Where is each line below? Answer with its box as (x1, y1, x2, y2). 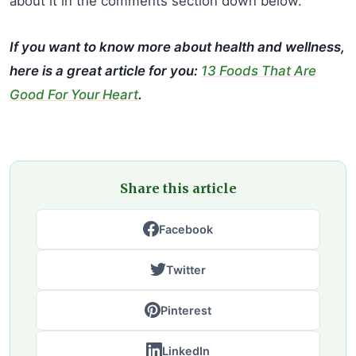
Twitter (166, 262, 206, 277)
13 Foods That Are (201, 62, 316, 79)
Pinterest (161, 303, 211, 317)
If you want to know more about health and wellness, (10, 38, 345, 55)
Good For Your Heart (10, 86, 138, 103)
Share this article (119, 180, 237, 196)
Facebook (159, 222, 213, 236)
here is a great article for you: (10, 62, 201, 79)
